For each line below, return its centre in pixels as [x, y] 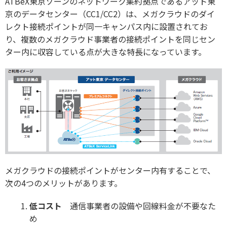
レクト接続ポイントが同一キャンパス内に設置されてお [106, 27]
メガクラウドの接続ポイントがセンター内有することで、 [110, 171]
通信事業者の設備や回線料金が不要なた [139, 206]
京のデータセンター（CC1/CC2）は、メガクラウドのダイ [110, 14]
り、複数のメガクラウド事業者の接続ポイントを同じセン [110, 39]
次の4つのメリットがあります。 [64, 183]
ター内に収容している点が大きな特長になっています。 [106, 52]
